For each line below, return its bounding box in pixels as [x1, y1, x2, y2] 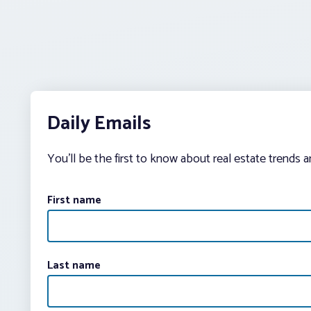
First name [47, 190, 101, 210]
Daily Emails [47, 107, 151, 140]
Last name [47, 255, 101, 275]
